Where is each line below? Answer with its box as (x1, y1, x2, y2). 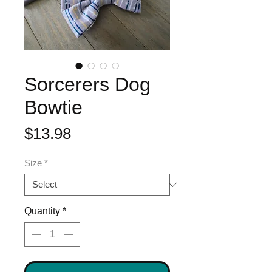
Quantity (24, 206, 60, 217)
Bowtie (24, 97, 83, 119)
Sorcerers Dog (24, 73, 151, 96)
